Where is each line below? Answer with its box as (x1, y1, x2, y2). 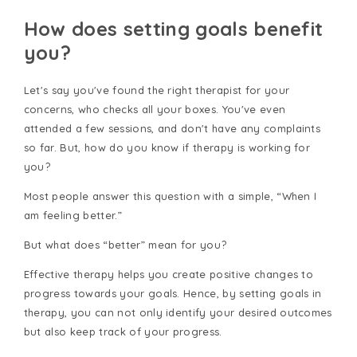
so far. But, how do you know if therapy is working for (23, 140, 311, 154)
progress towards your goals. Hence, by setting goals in (23, 286, 322, 300)
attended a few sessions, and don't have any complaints (23, 121, 321, 135)
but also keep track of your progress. (23, 324, 222, 338)
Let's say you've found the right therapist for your (23, 83, 290, 96)
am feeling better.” (23, 208, 122, 222)
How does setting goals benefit (23, 17, 324, 41)
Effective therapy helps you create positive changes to (23, 267, 314, 280)
